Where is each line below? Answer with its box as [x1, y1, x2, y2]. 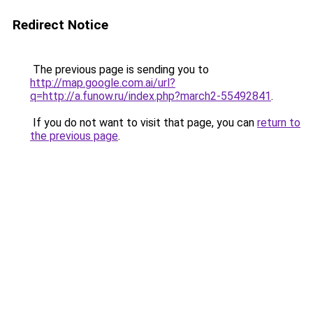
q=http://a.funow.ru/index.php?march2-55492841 [30, 89, 271, 103]
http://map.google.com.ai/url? [30, 76, 175, 89]
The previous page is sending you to [30, 63, 209, 76]
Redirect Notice [13, 17, 108, 33]
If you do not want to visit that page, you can [30, 116, 257, 129]
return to [257, 116, 300, 129]
